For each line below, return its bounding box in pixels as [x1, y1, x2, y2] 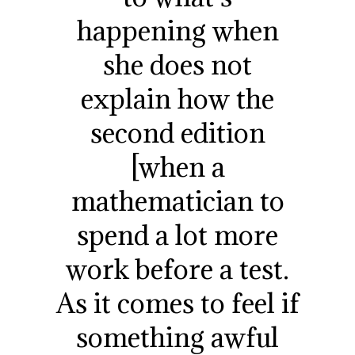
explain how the [81, 81, 274, 116]
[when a [130, 149, 225, 184]
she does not [103, 47, 252, 82]
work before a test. [66, 251, 289, 286]
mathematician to [71, 183, 284, 218]
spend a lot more [77, 217, 278, 252]
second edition [90, 115, 265, 150]
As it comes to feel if [55, 285, 300, 320]
